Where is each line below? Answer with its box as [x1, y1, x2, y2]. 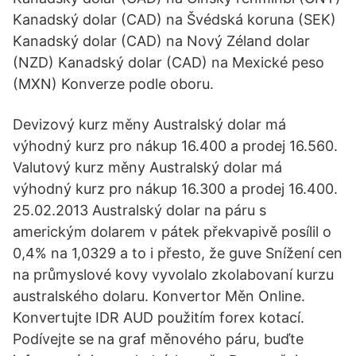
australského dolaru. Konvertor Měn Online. [13, 288, 305, 304]
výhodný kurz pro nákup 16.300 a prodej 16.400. [13, 180, 338, 197]
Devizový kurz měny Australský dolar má [13, 116, 286, 133]
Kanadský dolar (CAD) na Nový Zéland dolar [13, 33, 310, 49]
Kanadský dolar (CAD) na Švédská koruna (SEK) [13, 11, 336, 28]
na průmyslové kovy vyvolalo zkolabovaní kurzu [13, 266, 334, 283]
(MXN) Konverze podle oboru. [13, 75, 214, 92]
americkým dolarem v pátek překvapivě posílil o [13, 223, 331, 240]
